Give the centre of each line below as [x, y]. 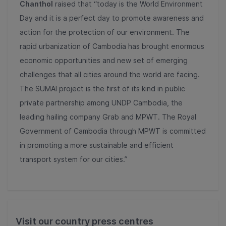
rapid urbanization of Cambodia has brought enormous [112, 46]
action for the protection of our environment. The [105, 32]
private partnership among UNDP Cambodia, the [101, 103]
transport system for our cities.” [74, 159]
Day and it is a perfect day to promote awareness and [112, 18]
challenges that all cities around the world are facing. [110, 74]
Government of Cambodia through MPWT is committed [113, 131]
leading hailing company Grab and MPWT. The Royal [108, 117]
